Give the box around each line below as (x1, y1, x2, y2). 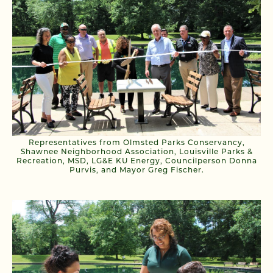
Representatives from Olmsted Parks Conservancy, (28, 139, 245, 147)
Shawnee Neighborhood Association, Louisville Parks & (20, 148, 253, 156)
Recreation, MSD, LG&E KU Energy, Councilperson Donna (16, 157, 257, 165)
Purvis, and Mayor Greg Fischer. (69, 166, 204, 174)
